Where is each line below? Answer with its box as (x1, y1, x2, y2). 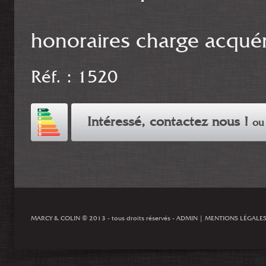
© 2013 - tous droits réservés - (80, 215, 176, 223)
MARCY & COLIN (31, 215, 80, 223)
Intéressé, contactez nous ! (87, 116, 252, 129)
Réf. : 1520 (31, 69, 118, 87)
